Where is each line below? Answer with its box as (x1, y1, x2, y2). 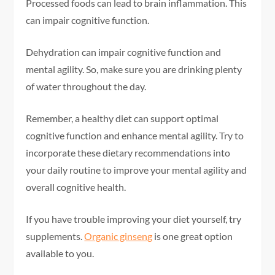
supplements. (26, 230, 85, 242)
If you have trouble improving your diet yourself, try (26, 213, 242, 225)
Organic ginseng (84, 230, 153, 242)
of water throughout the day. (26, 80, 147, 93)
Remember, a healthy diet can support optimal (26, 112, 219, 125)
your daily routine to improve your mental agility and (26, 164, 247, 176)
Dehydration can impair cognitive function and (26, 46, 222, 58)
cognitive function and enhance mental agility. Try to (26, 130, 244, 142)
